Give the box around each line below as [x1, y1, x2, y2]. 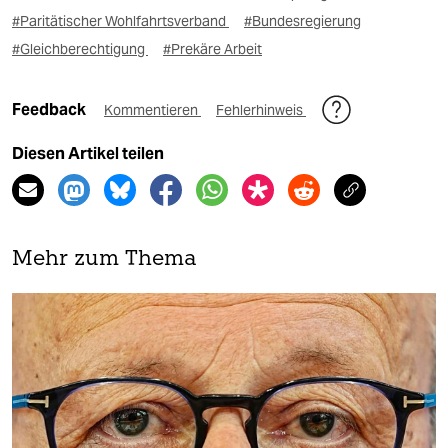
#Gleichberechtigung [12, 40, 148, 59]
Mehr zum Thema [12, 249, 197, 271]
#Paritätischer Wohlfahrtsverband [12, 12, 229, 31]
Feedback [12, 100, 89, 120]
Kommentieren [104, 101, 201, 120]
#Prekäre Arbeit [163, 40, 262, 59]
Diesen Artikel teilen [12, 144, 164, 164]
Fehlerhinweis [216, 101, 306, 120]
